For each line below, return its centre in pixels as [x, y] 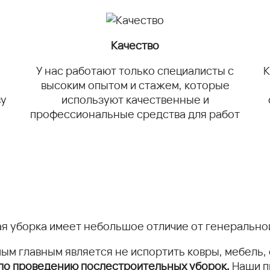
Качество [135, 45]
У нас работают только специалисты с [135, 71]
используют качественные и [135, 99]
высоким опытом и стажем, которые [135, 85]
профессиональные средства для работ [135, 114]
